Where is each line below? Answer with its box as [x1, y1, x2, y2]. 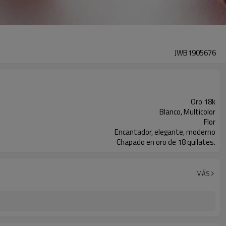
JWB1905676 [175, 47, 216, 59]
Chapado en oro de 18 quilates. [117, 136, 215, 148]
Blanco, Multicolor [159, 106, 215, 118]
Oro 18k [191, 96, 215, 107]
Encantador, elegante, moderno [115, 126, 215, 138]
